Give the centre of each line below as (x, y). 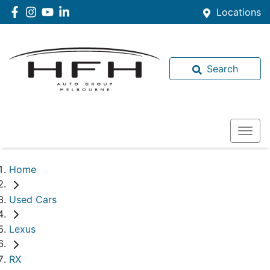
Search (222, 69)
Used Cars (33, 199)
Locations (239, 12)
